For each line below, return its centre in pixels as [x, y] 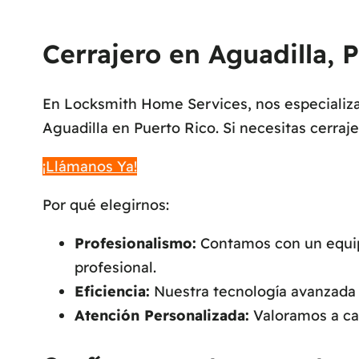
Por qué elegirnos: [105, 205]
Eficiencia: [112, 292]
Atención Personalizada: [161, 316]
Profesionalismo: [135, 244]
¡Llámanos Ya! [89, 167]
